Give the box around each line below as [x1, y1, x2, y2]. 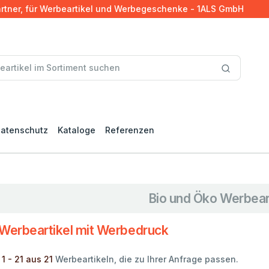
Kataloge [58, 125, 95, 135]
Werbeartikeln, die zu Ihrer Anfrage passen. [53, 253, 238, 264]
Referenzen [105, 125, 154, 135]
